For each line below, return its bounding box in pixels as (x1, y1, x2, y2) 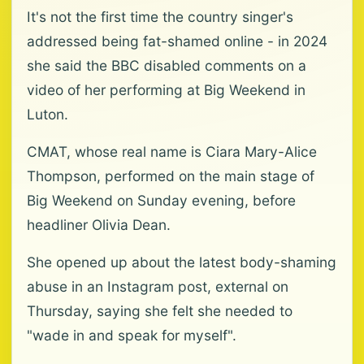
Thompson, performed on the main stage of (27, 167, 314, 184)
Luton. (27, 106, 68, 123)
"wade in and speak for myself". (27, 327, 236, 344)
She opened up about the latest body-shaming (27, 253, 336, 271)
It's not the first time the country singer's (27, 8, 293, 25)
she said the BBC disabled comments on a (27, 57, 306, 74)
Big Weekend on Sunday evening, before (27, 192, 296, 209)
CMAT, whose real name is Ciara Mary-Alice (27, 143, 317, 160)
